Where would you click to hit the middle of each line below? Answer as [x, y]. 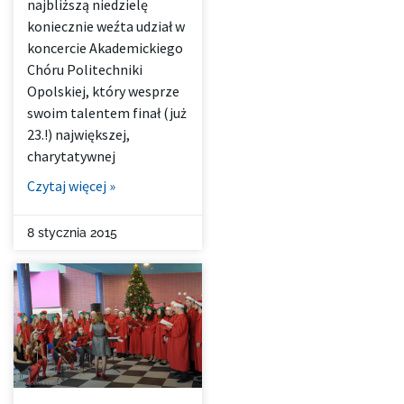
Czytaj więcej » [71, 186]
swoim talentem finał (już [107, 113]
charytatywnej [71, 156]
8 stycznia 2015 [72, 233]
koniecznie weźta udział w [106, 27]
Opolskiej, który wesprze [103, 92]
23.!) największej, [78, 135]
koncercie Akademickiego [105, 48]
